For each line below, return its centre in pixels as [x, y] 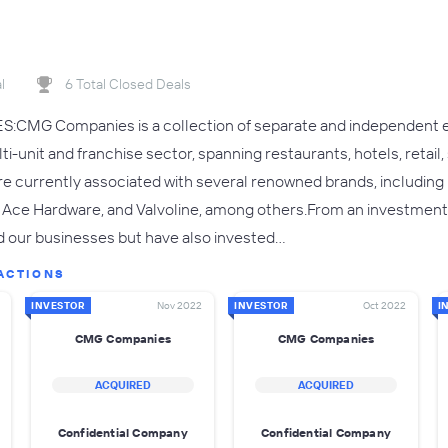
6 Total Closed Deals [128, 84]
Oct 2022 [384, 305]
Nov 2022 [180, 305]
